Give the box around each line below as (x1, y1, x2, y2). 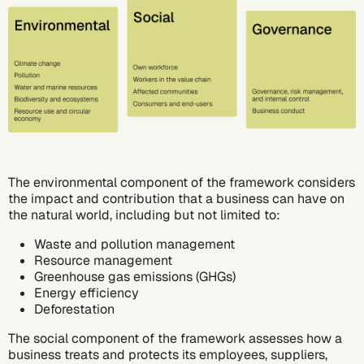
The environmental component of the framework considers (8, 173, 355, 191)
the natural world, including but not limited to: (8, 206, 284, 223)
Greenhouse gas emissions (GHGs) (34, 267, 236, 285)
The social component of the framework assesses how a (8, 329, 342, 347)
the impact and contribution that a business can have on (8, 189, 344, 207)
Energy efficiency (34, 284, 139, 301)
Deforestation (34, 300, 118, 318)
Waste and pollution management (34, 235, 235, 253)
